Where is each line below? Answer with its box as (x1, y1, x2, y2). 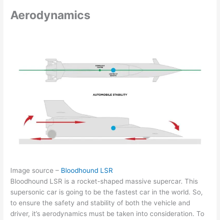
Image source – (10, 166, 61, 175)
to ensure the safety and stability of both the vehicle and (10, 199, 191, 207)
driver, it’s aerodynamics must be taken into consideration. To (10, 210, 205, 218)
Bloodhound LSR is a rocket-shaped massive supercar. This (10, 177, 198, 186)
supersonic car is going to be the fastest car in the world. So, (10, 188, 203, 196)
